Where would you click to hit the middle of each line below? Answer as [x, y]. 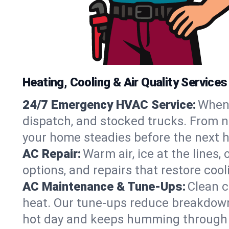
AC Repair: [52, 154]
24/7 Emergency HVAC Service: [109, 105]
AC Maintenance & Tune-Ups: [104, 187]
